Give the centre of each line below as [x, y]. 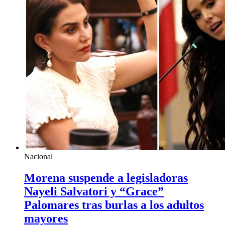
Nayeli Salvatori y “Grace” [94, 191]
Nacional [38, 156]
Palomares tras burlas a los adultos [114, 205]
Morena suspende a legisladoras [106, 178]
